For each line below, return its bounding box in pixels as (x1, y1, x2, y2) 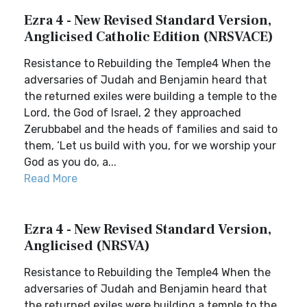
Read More (24, 172, 77, 185)
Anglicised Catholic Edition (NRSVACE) (24, 28, 273, 46)
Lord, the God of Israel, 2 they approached (24, 106, 241, 119)
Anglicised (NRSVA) (24, 237, 150, 255)
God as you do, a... (24, 156, 116, 169)
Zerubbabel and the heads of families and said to (24, 123, 278, 136)
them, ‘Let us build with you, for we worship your (24, 139, 276, 152)
